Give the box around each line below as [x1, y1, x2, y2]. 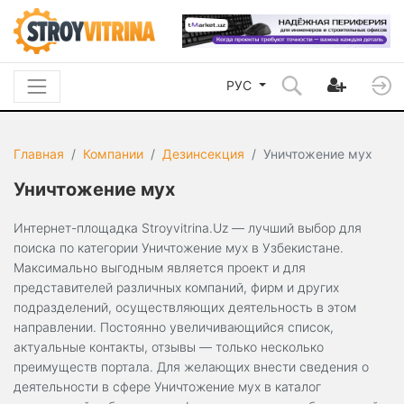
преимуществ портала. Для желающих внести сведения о [14, 359, 369, 375]
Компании [83, 146, 143, 162]
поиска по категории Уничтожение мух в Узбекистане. [14, 240, 344, 256]
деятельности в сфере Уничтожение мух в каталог [14, 379, 321, 395]
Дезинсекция [162, 146, 244, 162]
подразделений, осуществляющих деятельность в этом [14, 299, 356, 316]
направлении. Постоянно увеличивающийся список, [14, 319, 334, 335]
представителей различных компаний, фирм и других [14, 280, 339, 296]
